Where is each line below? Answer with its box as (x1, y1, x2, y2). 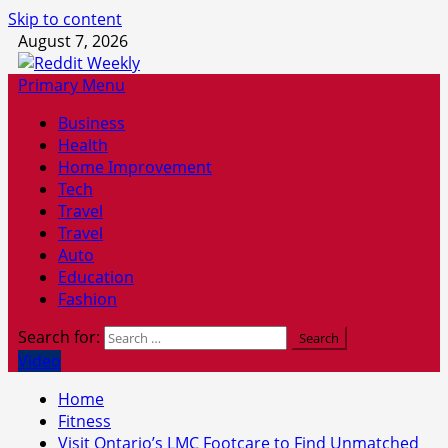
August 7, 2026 (18, 30, 128, 52)
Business (58, 112, 125, 134)
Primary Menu (18, 74, 125, 96)
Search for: (18, 326, 100, 348)
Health (58, 134, 108, 156)
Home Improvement (58, 156, 212, 178)
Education (58, 266, 134, 288)
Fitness (58, 410, 111, 432)
